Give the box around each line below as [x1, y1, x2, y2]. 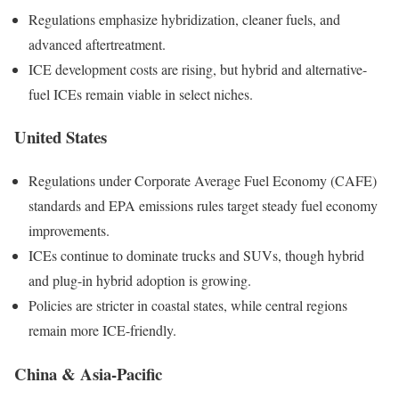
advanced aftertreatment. [28, 34, 166, 53]
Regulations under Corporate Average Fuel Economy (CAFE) [28, 171, 377, 191]
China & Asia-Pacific [14, 361, 162, 386]
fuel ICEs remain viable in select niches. [28, 84, 253, 103]
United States [14, 125, 107, 150]
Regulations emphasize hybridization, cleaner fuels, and [28, 9, 340, 28]
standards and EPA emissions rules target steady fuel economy [28, 196, 378, 216]
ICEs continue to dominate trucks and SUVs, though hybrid [28, 246, 364, 265]
